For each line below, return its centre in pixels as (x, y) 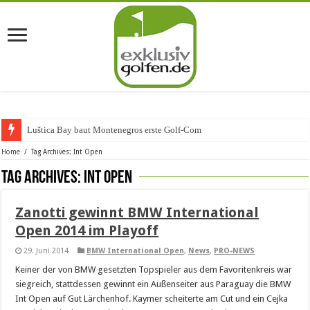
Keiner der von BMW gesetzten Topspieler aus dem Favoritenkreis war (154, 270)
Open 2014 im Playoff (87, 230)
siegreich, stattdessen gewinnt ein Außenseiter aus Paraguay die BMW (153, 284)
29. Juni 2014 (46, 251)
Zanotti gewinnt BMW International (137, 212)
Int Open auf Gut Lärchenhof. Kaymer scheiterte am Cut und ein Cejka (152, 299)
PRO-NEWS (235, 251)
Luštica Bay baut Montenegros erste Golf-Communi (124, 130)
